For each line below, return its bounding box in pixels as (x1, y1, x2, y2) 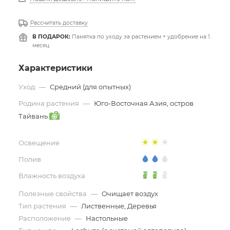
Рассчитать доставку (30, 20, 88, 26)
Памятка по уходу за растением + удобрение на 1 (70, 33, 210, 40)
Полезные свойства (18, 189, 88, 198)
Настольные (86, 214, 128, 222)
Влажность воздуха (18, 171, 85, 180)
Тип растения (18, 202, 68, 210)
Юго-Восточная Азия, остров (94, 99, 194, 107)
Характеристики (18, 63, 92, 73)
